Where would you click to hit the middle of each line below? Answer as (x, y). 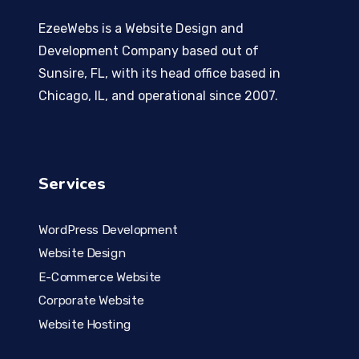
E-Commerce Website (99, 277)
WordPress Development (108, 230)
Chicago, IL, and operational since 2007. (158, 96)
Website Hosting (85, 324)
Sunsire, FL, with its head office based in (159, 73)
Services (72, 184)
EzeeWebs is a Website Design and (141, 28)
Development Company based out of (148, 51)
